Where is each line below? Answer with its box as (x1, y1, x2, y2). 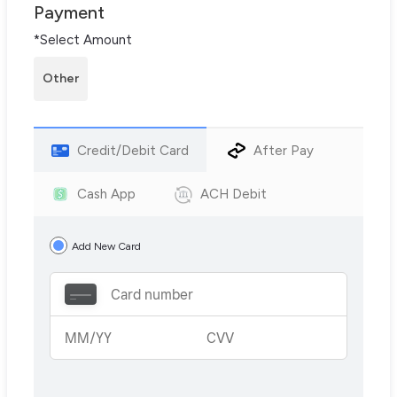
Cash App (77, 186, 136, 203)
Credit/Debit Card (77, 143, 189, 160)
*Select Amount (34, 31, 132, 48)
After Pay (253, 143, 314, 160)
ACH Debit (200, 186, 267, 203)
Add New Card (72, 239, 141, 253)
